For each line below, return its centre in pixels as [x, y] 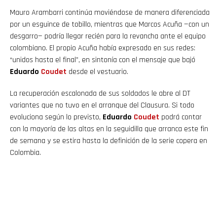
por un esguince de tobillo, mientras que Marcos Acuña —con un [110, 24]
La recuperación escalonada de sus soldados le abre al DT [100, 93]
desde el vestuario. [97, 72]
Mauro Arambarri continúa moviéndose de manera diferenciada [110, 12]
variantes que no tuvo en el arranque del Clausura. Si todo [102, 105]
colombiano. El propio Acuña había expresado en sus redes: [103, 48]
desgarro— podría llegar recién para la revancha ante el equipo [108, 36]
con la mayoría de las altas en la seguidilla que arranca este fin [109, 129]
